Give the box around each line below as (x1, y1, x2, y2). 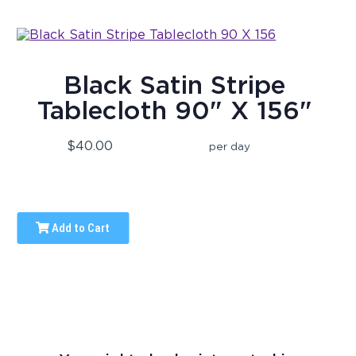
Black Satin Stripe (64, 69, 286, 101)
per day (209, 140, 251, 153)
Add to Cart (49, 221, 110, 236)
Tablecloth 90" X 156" (37, 95, 312, 126)
